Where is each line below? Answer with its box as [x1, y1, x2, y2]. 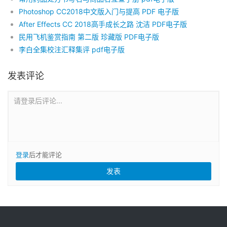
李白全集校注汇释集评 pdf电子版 [19, 45, 125, 54]
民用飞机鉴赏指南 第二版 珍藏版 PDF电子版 [19, 32, 159, 41]
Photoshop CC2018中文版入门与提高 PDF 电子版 [19, 7, 179, 16]
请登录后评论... [14, 96, 62, 105]
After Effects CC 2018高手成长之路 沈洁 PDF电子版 [19, 19, 187, 28]
